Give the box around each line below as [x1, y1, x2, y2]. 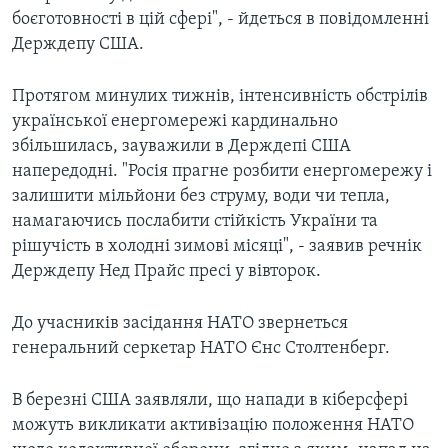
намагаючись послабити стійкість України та [12, 212, 378, 232]
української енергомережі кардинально [12, 112, 338, 132]
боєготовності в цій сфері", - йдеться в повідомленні [12, 10, 429, 30]
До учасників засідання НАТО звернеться [12, 314, 348, 334]
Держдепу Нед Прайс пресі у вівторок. [12, 262, 321, 282]
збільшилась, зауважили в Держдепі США [12, 137, 351, 157]
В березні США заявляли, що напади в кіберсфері [12, 391, 408, 411]
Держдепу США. [12, 35, 144, 55]
